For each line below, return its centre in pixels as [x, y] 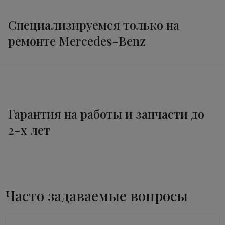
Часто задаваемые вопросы [96, 196]
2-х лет [29, 130]
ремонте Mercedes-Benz [77, 41]
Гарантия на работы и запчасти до [106, 114]
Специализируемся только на [94, 25]
